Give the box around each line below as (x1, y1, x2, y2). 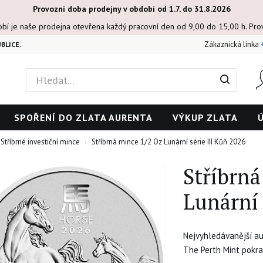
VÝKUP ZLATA (173, 112, 238, 123)
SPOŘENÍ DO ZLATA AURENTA (14, 112, 153, 123)
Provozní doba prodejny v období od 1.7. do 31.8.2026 (32, 4, 231, 14)
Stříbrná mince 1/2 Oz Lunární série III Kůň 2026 (92, 137, 245, 147)
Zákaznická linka (204, 39, 261, 49)
